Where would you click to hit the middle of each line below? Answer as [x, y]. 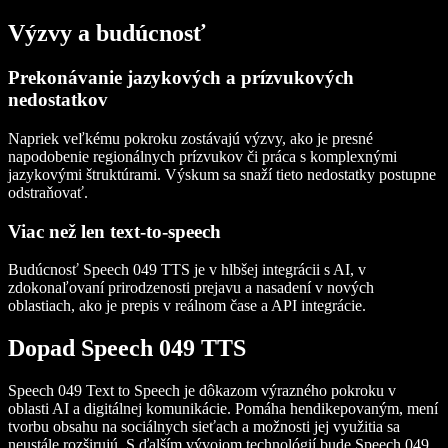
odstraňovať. [48, 192]
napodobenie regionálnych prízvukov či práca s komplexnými [202, 156]
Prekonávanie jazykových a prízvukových [181, 78]
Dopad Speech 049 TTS [127, 348]
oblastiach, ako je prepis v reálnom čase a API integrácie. [187, 306]
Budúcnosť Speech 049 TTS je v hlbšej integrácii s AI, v [187, 270]
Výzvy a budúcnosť [107, 33]
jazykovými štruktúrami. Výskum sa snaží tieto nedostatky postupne [222, 174]
